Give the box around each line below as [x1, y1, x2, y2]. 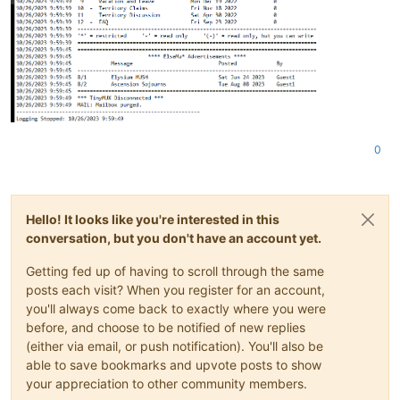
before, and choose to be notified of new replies [26, 320, 305, 336]
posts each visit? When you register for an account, [26, 282, 325, 298]
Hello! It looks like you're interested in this [26, 212, 279, 228]
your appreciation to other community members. [26, 376, 307, 392]
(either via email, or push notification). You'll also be [26, 338, 323, 354]
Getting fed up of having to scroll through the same [26, 263, 324, 279]
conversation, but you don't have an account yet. [26, 230, 321, 246]
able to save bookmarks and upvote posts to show [26, 357, 321, 373]
